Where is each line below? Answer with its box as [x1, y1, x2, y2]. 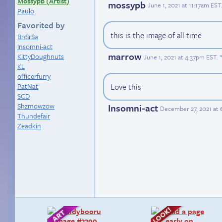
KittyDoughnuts [17, 51, 64, 61]
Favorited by [17, 19, 65, 31]
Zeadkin [17, 120, 41, 131]
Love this [111, 81, 141, 93]
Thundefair [17, 111, 50, 121]
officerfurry [17, 71, 51, 81]
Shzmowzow [17, 101, 55, 111]
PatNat [17, 81, 38, 91]
